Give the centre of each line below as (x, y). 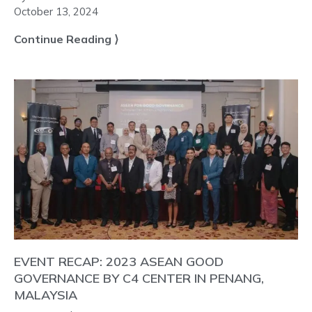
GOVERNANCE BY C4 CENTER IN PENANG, (139, 279)
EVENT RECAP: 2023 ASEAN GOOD (119, 262)
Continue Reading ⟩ (66, 39)
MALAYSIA (46, 295)
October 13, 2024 (56, 12)
